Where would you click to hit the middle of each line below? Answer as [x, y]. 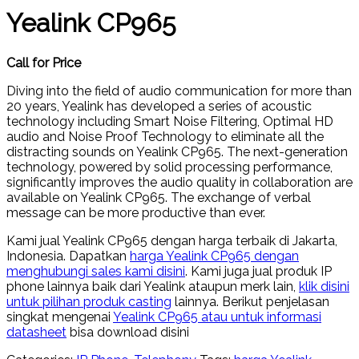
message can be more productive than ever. [136, 212]
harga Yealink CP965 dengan [214, 256]
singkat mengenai [60, 317]
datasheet [36, 332]
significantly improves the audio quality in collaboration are [179, 182]
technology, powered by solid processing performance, [169, 167]
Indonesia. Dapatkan [68, 256]
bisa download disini [128, 332]
